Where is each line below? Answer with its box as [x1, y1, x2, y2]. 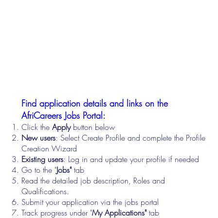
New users [21, 132, 56, 144]
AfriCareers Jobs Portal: [21, 109, 106, 122]
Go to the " [21, 164, 57, 176]
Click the [21, 122, 53, 133]
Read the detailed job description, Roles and [21, 175, 165, 186]
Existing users [21, 154, 64, 165]
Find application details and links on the [21, 97, 168, 109]
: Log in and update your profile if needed [63, 154, 200, 165]
